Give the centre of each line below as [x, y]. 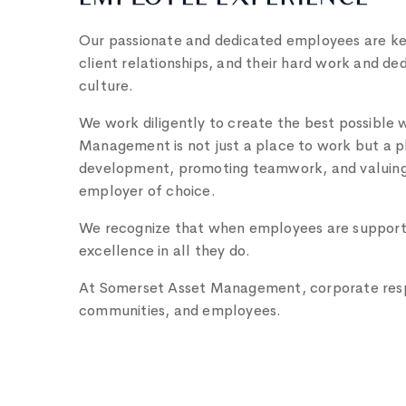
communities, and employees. [180, 310]
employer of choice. [147, 191]
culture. [106, 86]
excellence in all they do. [165, 251]
